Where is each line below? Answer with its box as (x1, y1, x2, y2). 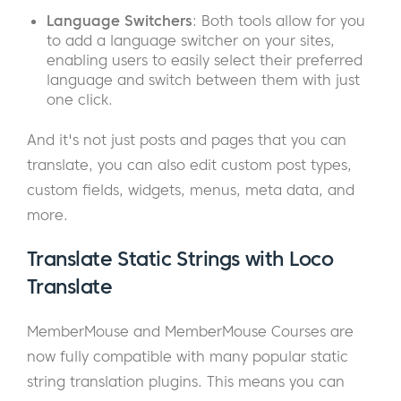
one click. (47, 90, 113, 109)
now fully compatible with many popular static (27, 347, 348, 366)
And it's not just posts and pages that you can (27, 131, 346, 149)
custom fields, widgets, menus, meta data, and (27, 181, 354, 200)
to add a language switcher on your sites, (47, 31, 335, 50)
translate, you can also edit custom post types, (27, 156, 352, 175)
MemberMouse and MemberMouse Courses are (27, 322, 354, 341)
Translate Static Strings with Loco (27, 246, 333, 272)
